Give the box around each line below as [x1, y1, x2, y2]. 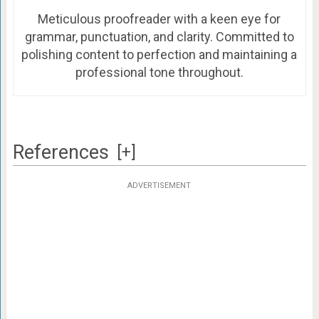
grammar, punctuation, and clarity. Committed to [24, 28, 294, 44]
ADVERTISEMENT [127, 181, 192, 191]
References [12, 141, 109, 164]
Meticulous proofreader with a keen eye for [38, 11, 281, 26]
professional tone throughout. [75, 64, 244, 80]
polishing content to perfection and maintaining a [21, 46, 298, 62]
